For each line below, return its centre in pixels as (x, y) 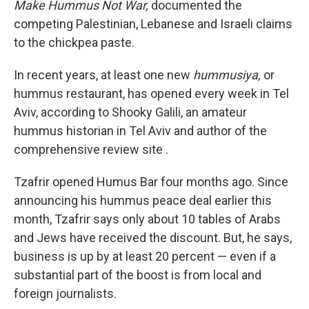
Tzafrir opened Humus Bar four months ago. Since (151, 181)
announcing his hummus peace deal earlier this (143, 200)
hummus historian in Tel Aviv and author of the (140, 130)
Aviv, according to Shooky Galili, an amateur (130, 112)
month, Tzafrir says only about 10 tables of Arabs (147, 219)
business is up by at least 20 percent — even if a (145, 256)
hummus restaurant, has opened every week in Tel (151, 93)
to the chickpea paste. (74, 42)
